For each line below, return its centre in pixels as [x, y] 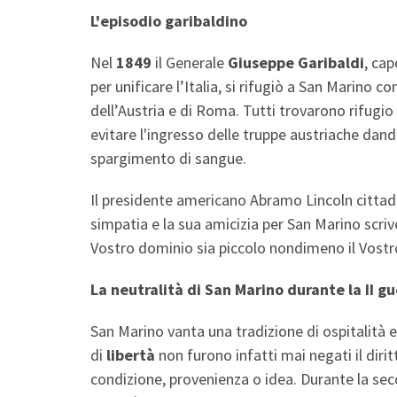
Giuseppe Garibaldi [296, 62]
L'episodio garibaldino [171, 20]
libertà [131, 354]
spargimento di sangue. [168, 158]
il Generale [190, 62]
